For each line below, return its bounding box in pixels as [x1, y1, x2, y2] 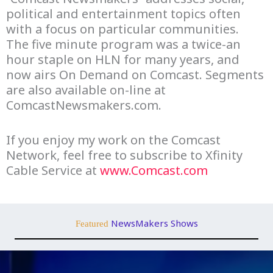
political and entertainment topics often [6, 5, 241, 22]
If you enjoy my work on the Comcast [6, 132, 221, 148]
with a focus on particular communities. [6, 21, 242, 37]
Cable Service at [6, 162, 100, 179]
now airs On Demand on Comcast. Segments [6, 66, 264, 83]
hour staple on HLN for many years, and [6, 51, 239, 68]
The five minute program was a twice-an [6, 36, 241, 52]
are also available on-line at [6, 82, 166, 98]
